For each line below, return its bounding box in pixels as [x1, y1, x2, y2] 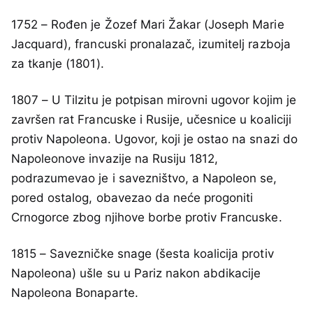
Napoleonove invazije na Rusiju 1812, [11, 152, 219, 166]
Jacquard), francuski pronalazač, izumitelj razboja [11, 37, 291, 52]
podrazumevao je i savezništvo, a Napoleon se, [11, 171, 277, 186]
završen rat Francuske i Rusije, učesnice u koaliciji [11, 112, 291, 127]
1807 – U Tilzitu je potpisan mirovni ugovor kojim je [11, 93, 296, 108]
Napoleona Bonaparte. [11, 286, 138, 300]
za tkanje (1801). [11, 57, 104, 71]
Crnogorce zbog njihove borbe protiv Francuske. [11, 210, 282, 225]
